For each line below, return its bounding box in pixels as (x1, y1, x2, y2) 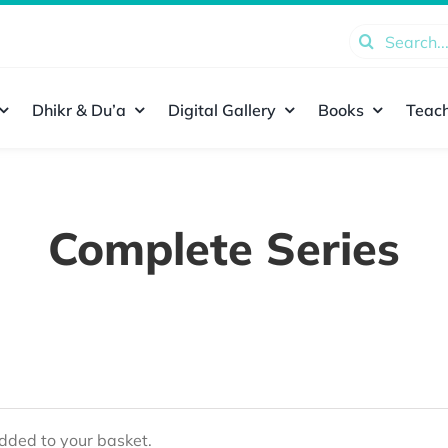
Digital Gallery (167, 99, 276, 120)
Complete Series (48, 219, 400, 276)
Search (347, 27, 400, 47)
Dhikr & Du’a (31, 99, 126, 120)
